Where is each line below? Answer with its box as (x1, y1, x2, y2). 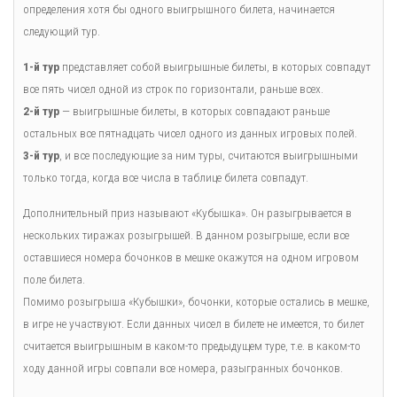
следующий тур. (23, 25, 100, 39)
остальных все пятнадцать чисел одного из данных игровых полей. (23, 127, 357, 141)
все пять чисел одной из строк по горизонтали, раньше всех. (23, 82, 323, 97)
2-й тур (23, 105, 59, 119)
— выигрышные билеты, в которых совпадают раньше (59, 105, 330, 119)
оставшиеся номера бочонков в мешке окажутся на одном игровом (23, 251, 359, 265)
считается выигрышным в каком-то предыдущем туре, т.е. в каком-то (23, 339, 361, 354)
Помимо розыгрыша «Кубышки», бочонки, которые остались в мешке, (23, 295, 370, 309)
